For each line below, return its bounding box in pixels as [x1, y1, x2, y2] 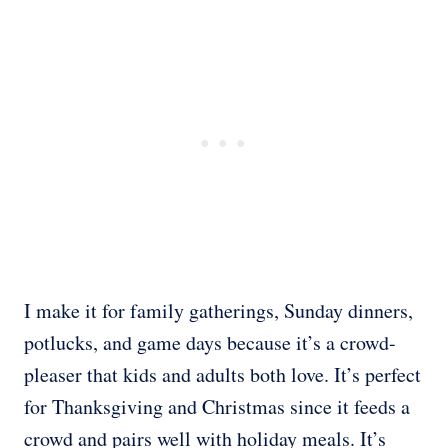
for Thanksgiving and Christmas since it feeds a [24, 393, 410, 421]
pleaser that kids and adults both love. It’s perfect [24, 361, 421, 389]
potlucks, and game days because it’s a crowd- [24, 329, 396, 357]
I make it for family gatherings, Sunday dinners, [24, 297, 413, 325]
